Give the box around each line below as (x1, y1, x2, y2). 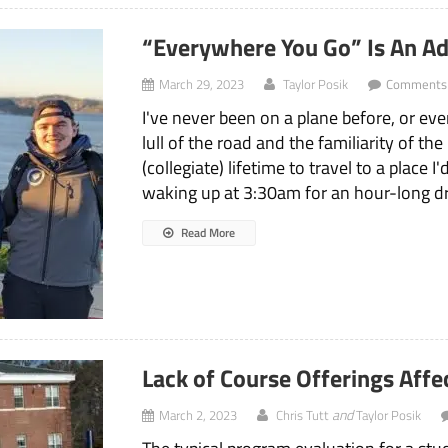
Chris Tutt (276, 405, 330, 426)
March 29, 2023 (159, 74, 245, 95)
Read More (178, 223, 236, 243)
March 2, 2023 (159, 405, 238, 426)
